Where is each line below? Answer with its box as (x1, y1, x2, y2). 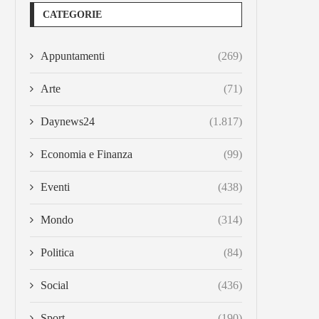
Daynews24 (41, 115, 95, 127)
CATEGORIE (43, 9, 102, 20)
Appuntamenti (41, 50, 105, 62)
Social (41, 279, 68, 291)
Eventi (41, 181, 70, 193)
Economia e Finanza (41, 148, 132, 160)
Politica (41, 246, 74, 258)
